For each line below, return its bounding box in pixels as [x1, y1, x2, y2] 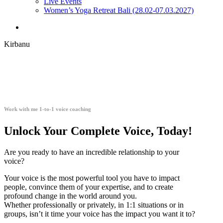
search [23, 22, 43, 31]
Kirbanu [4, 40, 30, 48]
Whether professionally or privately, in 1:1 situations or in [4, 201, 184, 210]
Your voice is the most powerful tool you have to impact [4, 174, 180, 183]
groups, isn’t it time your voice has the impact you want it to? [4, 210, 195, 219]
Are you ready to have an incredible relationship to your [4, 148, 179, 157]
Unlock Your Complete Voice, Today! [4, 124, 192, 138]
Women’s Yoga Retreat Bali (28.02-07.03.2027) [44, 6, 194, 14]
